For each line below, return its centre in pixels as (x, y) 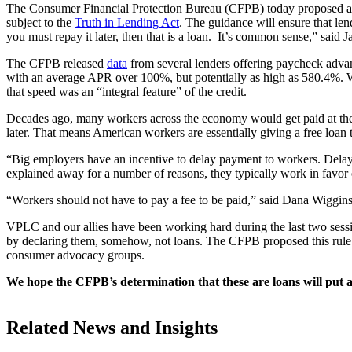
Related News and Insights (112, 327)
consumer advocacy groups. (75, 255)
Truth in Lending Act (127, 22)
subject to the (40, 22)
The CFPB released (57, 63)
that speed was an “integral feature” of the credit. (126, 91)
